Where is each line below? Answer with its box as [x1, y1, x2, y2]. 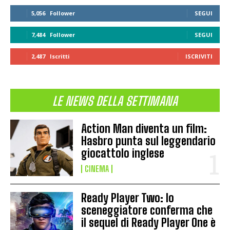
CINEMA [85, 163, 109, 174]
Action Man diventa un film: [81, 121, 207, 136]
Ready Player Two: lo [81, 190, 175, 205]
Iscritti [50, 52, 70, 60]
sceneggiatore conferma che [81, 203, 213, 217]
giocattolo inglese [81, 146, 165, 160]
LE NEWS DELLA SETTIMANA [52, 93, 178, 108]
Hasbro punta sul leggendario [81, 133, 216, 148]
